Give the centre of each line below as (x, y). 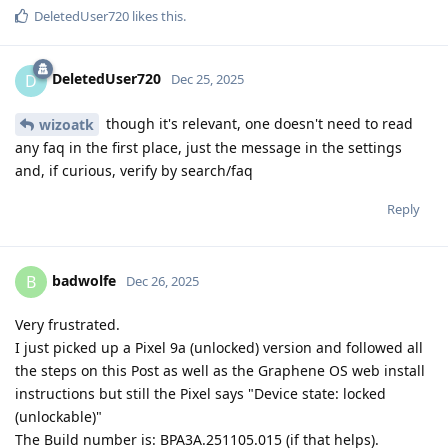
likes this (156, 15)
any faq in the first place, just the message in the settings (208, 148)
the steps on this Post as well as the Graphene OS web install (220, 371)
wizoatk (66, 125)
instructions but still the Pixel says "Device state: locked (200, 394)
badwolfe (84, 281)
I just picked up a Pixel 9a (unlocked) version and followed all (219, 348)
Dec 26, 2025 (162, 281)
